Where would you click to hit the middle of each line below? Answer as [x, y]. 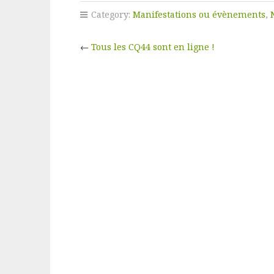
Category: [110, 14]
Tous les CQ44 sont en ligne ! [153, 47]
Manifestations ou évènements [199, 14]
